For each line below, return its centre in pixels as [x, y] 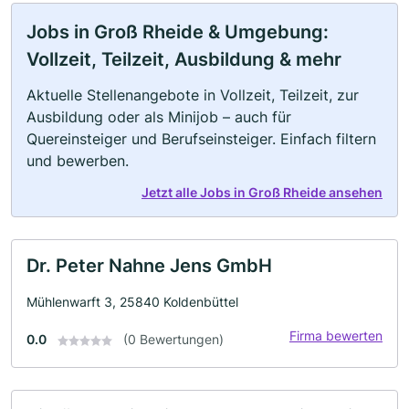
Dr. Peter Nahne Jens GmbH [149, 266]
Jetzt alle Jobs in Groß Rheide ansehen [262, 192]
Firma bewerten [336, 336]
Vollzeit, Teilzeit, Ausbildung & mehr [184, 59]
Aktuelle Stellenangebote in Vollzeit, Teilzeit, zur [193, 95]
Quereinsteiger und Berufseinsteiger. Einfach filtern [201, 139]
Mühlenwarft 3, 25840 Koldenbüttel [132, 302]
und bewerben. [78, 161]
